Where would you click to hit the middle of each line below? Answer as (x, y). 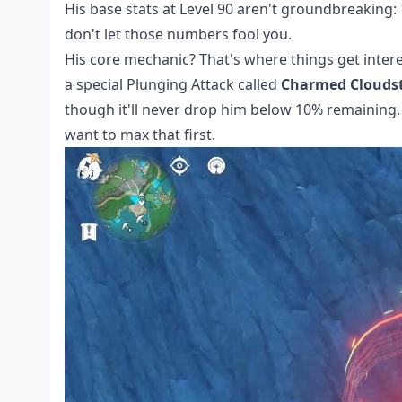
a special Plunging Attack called (173, 84)
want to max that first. (140, 135)
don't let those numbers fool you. (178, 34)
